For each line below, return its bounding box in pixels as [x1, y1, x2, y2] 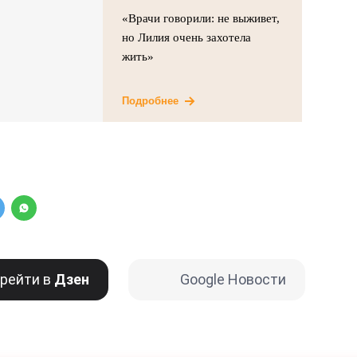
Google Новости [179, 271, 286, 288]
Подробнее [122, 95, 179, 107]
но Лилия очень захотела [122, 31, 252, 44]
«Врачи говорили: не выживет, [122, 12, 280, 25]
